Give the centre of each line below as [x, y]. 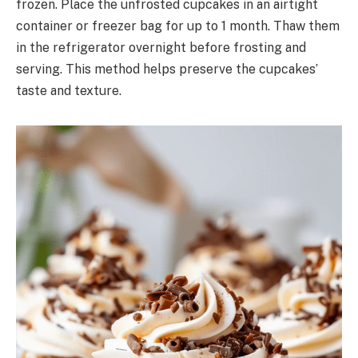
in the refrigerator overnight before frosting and [161, 48]
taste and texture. [69, 91]
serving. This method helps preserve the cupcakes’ [167, 70]
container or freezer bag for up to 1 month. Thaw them [178, 26]
